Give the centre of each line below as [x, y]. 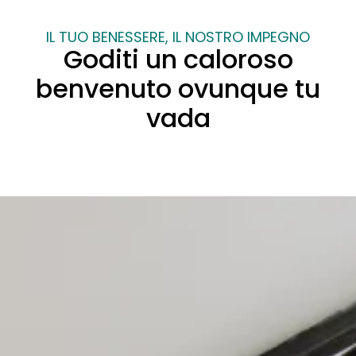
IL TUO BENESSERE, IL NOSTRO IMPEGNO [178, 37]
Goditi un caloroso [178, 60]
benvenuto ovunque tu [178, 89]
